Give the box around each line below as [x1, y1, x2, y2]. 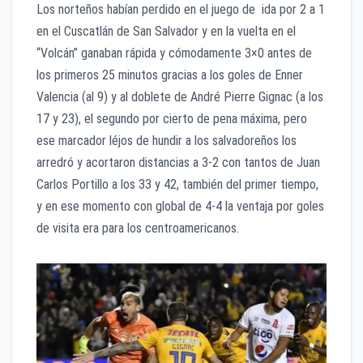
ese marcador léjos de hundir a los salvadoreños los [36, 133, 297, 149]
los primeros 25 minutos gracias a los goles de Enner [36, 67, 303, 83]
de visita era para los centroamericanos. [36, 220, 239, 237]
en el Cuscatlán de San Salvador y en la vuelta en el [36, 23, 296, 40]
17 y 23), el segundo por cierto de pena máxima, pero [36, 111, 307, 127]
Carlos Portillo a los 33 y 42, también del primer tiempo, [36, 177, 318, 193]
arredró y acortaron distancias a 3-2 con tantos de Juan [36, 155, 320, 171]
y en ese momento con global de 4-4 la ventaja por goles [36, 199, 324, 215]
